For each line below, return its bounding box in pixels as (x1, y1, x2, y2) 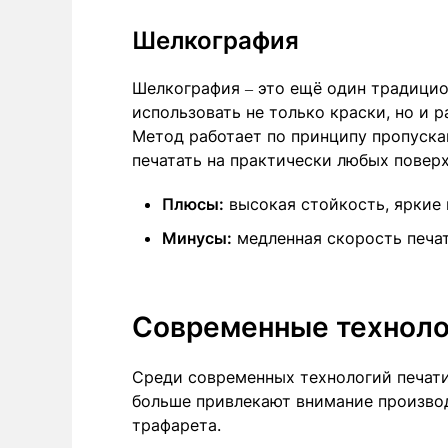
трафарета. (132, 414, 221, 435)
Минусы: (162, 227, 232, 248)
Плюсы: (162, 193, 224, 214)
